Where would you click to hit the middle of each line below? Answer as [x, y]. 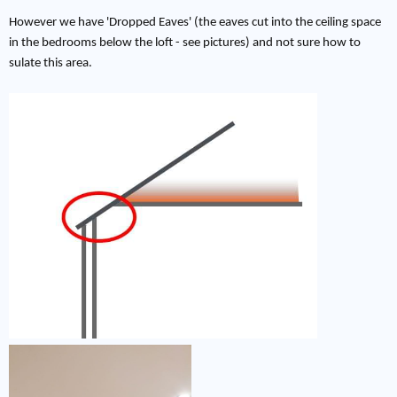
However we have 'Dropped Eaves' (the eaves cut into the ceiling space [195, 22]
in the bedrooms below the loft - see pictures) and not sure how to [185, 43]
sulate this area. [51, 63]
